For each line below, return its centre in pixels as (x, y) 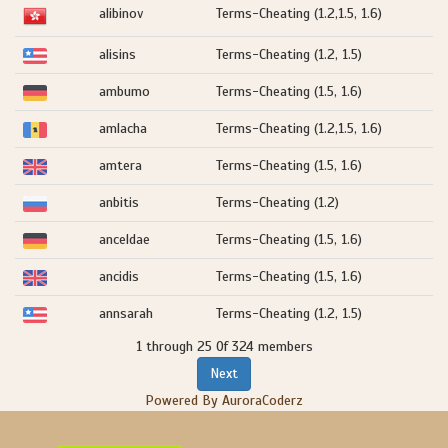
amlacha (123, 128)
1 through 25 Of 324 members (224, 346)
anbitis (119, 202)
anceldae (124, 239)
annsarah (126, 313)
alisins (117, 54)
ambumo (124, 91)
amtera (120, 165)
